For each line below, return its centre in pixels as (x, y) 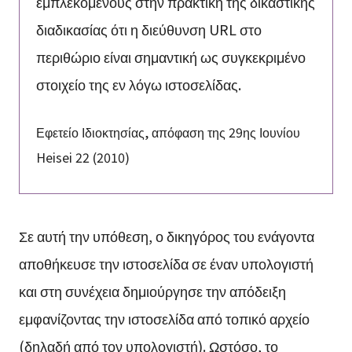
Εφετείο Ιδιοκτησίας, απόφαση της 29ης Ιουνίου (168, 132)
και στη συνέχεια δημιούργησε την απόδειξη (152, 290)
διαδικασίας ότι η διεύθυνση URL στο (148, 29)
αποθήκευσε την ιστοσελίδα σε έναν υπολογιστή (166, 263)
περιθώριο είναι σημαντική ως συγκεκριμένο (170, 57)
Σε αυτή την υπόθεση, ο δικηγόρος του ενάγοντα (166, 235)
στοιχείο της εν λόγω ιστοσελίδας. (138, 84)
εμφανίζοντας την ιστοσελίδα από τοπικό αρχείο (164, 318)
